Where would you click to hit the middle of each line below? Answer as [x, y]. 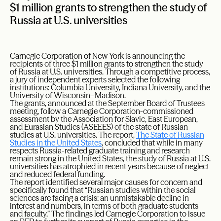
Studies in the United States [56, 143]
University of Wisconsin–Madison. [68, 95]
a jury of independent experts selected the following [95, 80]
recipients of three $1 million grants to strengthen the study [107, 64]
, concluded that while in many [152, 143]
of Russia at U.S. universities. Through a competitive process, [110, 72]
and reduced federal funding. [57, 174]
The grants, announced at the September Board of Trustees [107, 103]
